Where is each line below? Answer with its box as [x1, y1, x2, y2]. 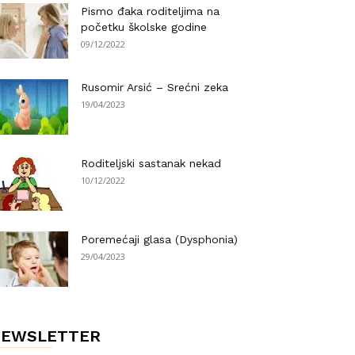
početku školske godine [81, 21, 207, 33]
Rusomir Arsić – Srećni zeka [81, 81, 228, 94]
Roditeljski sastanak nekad [81, 157, 221, 170]
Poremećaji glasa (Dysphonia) [81, 233, 238, 246]
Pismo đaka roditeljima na [81, 5, 219, 17]
